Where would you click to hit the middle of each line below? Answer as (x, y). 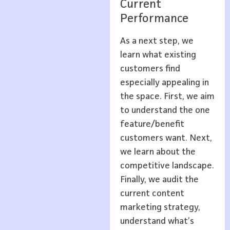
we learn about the (158, 152)
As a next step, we (157, 41)
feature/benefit (152, 124)
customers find (150, 69)
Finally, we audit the (159, 180)
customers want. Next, (166, 138)
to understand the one (165, 111)
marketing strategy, (160, 208)
